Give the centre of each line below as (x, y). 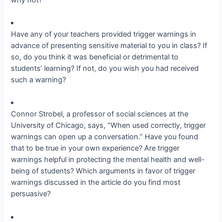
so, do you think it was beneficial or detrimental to (95, 57)
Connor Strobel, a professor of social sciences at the (100, 114)
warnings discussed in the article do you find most (96, 183)
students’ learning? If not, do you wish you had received (105, 68)
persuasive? (31, 194)
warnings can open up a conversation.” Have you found (105, 137)
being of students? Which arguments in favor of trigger (103, 171)
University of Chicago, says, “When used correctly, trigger (109, 126)
